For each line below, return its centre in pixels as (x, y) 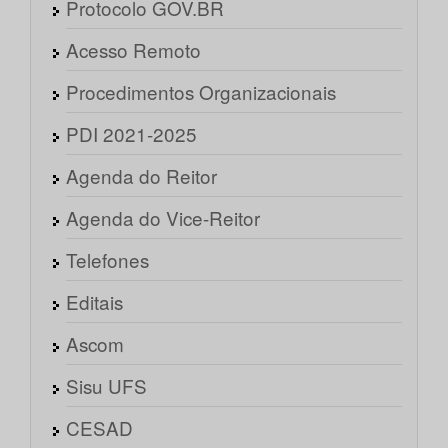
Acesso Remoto (133, 50)
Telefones (107, 260)
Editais (94, 302)
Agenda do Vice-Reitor (163, 218)
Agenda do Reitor (141, 176)
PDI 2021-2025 (131, 134)
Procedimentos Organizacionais (201, 92)
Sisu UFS (106, 386)
